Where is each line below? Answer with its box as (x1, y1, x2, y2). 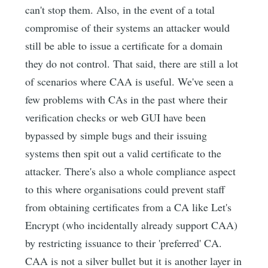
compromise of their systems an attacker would (25, 20, 230, 35)
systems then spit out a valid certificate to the (25, 146, 222, 161)
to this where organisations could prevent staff (25, 182, 226, 197)
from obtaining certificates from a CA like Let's (25, 200, 232, 215)
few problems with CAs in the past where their (25, 92, 228, 107)
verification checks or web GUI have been (25, 110, 206, 125)
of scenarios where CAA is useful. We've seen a (25, 74, 234, 89)
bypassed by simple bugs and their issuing (25, 128, 208, 143)
